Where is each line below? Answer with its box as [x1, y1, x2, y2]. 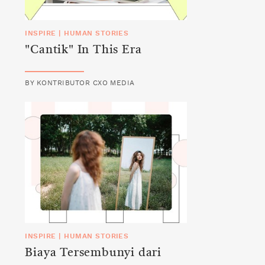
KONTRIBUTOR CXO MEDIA [36, 79, 135, 86]
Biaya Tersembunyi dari [25, 247, 161, 260]
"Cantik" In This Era [25, 44, 142, 56]
